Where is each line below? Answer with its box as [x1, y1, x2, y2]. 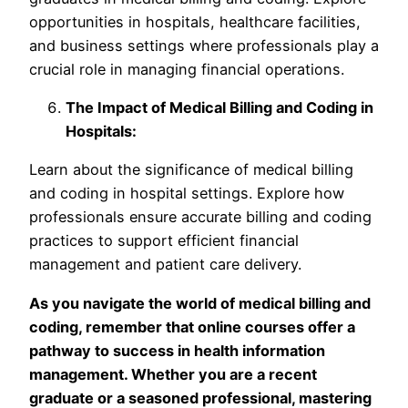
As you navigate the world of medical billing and [29, 293, 371, 312]
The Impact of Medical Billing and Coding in [66, 97, 373, 117]
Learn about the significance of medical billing [29, 160, 353, 179]
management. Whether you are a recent [29, 364, 317, 383]
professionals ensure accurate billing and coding [29, 208, 372, 227]
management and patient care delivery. [29, 255, 301, 274]
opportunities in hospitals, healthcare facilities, [29, 12, 361, 31]
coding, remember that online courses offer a [29, 317, 355, 336]
